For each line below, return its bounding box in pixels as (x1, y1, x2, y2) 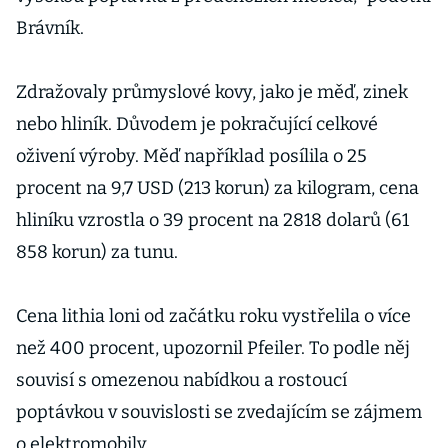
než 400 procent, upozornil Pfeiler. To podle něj (16, 337, 410, 359)
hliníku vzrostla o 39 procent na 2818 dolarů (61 (16, 209, 409, 231)
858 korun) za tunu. (16, 241, 178, 263)
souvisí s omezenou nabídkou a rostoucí (16, 369, 347, 391)
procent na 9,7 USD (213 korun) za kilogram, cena (16, 177, 419, 199)
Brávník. (16, 17, 84, 39)
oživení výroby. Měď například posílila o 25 (16, 145, 367, 167)
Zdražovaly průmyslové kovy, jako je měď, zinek (16, 81, 408, 103)
